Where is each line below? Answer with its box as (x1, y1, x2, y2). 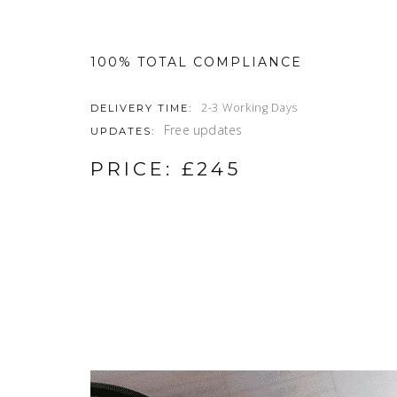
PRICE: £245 (90, 158, 241, 180)
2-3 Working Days (201, 100, 299, 115)
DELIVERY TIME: (90, 102, 192, 114)
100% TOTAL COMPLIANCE (90, 54, 302, 70)
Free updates (164, 121, 243, 138)
